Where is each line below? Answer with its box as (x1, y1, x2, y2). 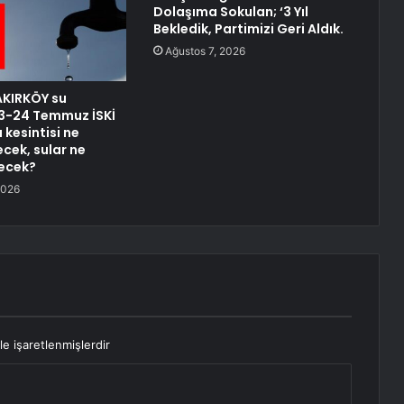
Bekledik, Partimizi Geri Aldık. (152, 20, 344, 39)
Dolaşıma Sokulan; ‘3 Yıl (152, 3, 308, 22)
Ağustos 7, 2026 (164, 44, 245, 59)
